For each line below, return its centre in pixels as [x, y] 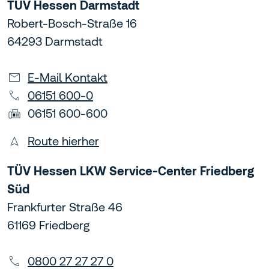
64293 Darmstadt [55, 41]
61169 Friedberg [48, 225]
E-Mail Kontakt [68, 77]
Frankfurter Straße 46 [65, 207]
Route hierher [63, 141]
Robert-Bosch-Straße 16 [72, 23]
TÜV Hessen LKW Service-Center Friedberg [131, 171]
